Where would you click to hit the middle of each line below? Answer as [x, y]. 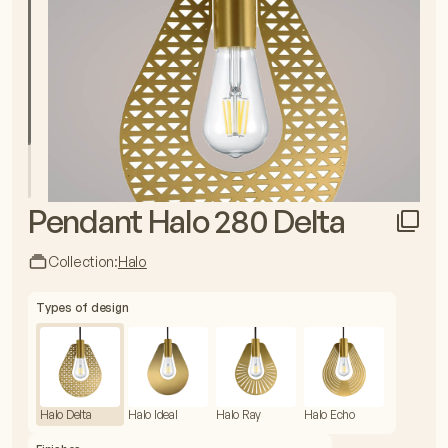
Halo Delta [66, 414]
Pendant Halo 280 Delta [186, 221]
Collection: [83, 261]
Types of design [82, 307]
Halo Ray [239, 414]
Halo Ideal [153, 414]
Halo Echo [329, 414]
